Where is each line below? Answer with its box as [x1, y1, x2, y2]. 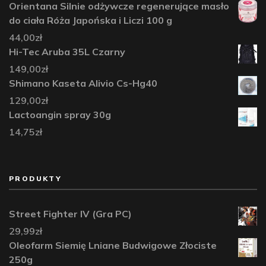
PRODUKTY [9, 173, 62, 183]
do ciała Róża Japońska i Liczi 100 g [9, 14, 172, 26]
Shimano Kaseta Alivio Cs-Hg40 [9, 77, 157, 89]
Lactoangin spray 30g [9, 108, 111, 121]
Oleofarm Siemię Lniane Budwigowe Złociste [9, 239, 217, 251]
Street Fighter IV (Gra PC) [9, 207, 132, 220]
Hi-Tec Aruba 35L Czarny [9, 45, 125, 58]
